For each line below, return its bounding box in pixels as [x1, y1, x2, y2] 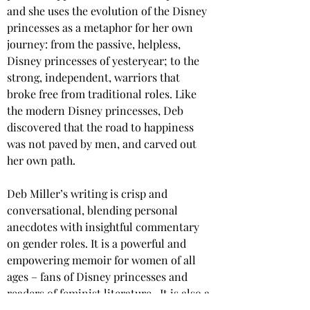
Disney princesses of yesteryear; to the [7, 53, 202, 68]
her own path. [7, 153, 75, 167]
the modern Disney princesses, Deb [7, 103, 186, 118]
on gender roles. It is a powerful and [7, 236, 189, 250]
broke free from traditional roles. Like [7, 86, 199, 101]
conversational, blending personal [7, 203, 181, 217]
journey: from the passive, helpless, [7, 37, 183, 51]
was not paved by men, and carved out [7, 136, 199, 151]
